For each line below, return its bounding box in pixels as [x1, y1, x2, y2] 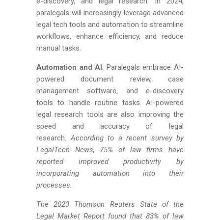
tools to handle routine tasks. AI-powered [36, 98, 184, 107]
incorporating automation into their [36, 169, 184, 178]
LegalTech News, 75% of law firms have [36, 145, 184, 154]
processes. [36, 181, 72, 190]
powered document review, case [36, 75, 184, 83]
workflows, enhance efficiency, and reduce [36, 32, 184, 41]
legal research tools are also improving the [36, 110, 184, 119]
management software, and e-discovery [36, 86, 184, 95]
